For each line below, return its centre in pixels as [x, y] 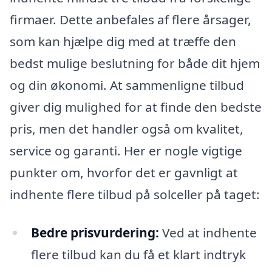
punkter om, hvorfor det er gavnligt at [124, 172]
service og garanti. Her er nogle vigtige [126, 150]
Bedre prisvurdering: [95, 233]
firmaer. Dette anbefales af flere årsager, [131, 19]
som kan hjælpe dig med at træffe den [123, 41]
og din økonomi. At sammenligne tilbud [127, 85]
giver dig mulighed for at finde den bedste [136, 107]
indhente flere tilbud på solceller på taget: [135, 194]
